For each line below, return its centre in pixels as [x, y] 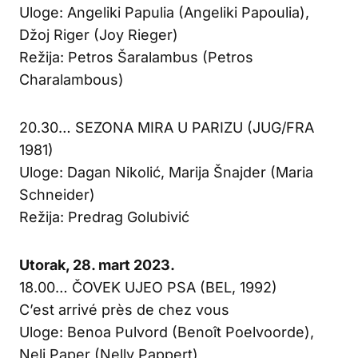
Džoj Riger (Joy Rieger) [99, 34]
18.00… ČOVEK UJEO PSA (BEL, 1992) [148, 287]
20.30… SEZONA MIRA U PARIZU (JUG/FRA [167, 127]
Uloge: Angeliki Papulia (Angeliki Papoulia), [164, 12]
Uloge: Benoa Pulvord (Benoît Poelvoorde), [167, 332]
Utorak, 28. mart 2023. [97, 265]
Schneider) [57, 194]
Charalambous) [72, 79]
